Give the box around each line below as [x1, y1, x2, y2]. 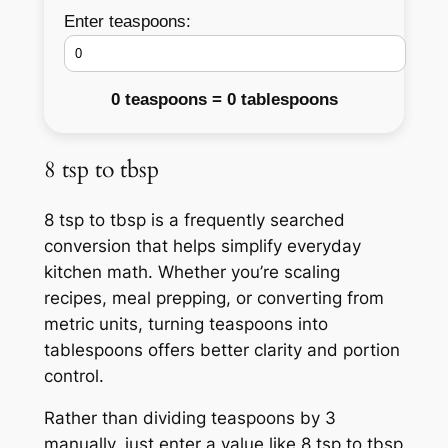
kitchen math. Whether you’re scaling [43, 261, 340, 282]
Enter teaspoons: [63, 12, 191, 32]
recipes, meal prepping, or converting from [43, 287, 384, 308]
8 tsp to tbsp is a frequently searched [43, 209, 345, 230]
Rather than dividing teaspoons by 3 [43, 408, 336, 429]
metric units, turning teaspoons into [43, 313, 328, 334]
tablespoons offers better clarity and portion [43, 339, 400, 360]
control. [43, 365, 104, 386]
